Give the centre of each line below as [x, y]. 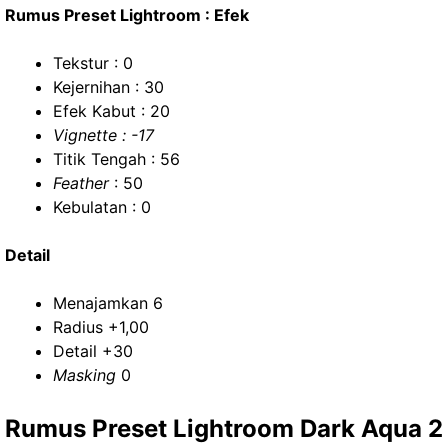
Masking [84, 375]
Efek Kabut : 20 [111, 111]
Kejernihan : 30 [108, 87]
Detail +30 [93, 351]
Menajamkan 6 [108, 303]
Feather [81, 183]
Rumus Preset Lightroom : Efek [127, 15]
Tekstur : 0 [93, 63]
